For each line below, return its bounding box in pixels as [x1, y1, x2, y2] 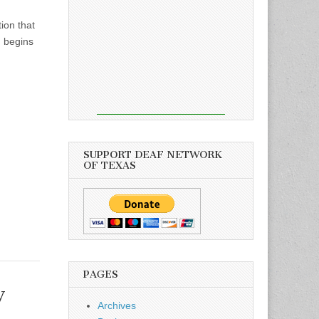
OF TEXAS [83, 159, 136, 172]
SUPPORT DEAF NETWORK [83, 148, 222, 161]
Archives [98, 299, 136, 311]
